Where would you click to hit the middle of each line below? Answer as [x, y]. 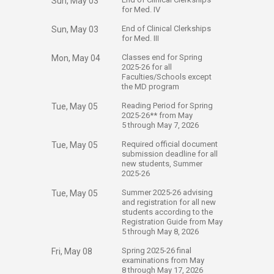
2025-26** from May [157, 115]
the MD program [150, 87]
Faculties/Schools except [167, 77]
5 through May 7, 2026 [161, 125]
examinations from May [163, 260]
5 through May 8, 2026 [161, 231]
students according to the [167, 212]
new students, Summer [162, 164]
